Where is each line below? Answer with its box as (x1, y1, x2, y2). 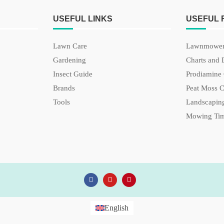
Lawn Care (53, 42, 87, 50)
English (104, 203, 128, 212)
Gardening (53, 56, 86, 64)
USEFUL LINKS (53, 14, 112, 23)
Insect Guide (53, 70, 92, 78)
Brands (53, 84, 75, 92)
